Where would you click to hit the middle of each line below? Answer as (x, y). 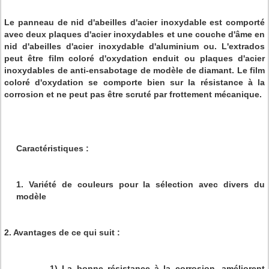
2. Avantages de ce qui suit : (62, 232)
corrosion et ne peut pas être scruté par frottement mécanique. (133, 94)
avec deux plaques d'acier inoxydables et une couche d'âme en (134, 34)
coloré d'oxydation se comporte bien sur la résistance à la (134, 82)
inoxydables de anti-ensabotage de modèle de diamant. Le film (134, 70)
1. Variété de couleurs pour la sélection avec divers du (141, 184)
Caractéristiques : (53, 148)
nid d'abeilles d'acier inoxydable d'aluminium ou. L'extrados (134, 46)
